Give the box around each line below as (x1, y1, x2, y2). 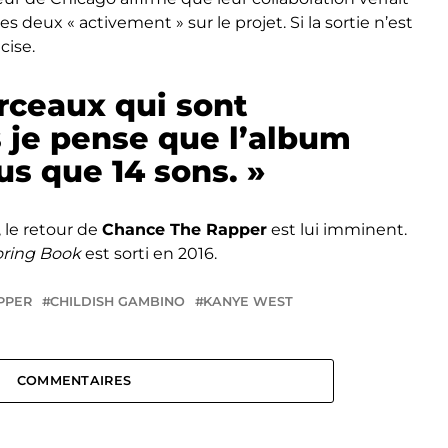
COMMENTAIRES (16, 373, 132, 389)
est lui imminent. (267, 220, 407, 240)
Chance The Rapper (102, 220, 267, 240)
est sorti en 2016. (81, 244, 217, 264)
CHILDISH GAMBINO (50, 294, 185, 310)
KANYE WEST (203, 294, 293, 310)
